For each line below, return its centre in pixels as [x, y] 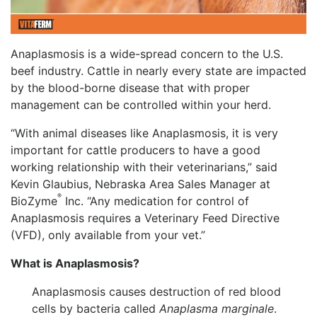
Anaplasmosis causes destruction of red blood [156, 292]
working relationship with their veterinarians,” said [144, 167]
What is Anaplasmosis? [75, 264]
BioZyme [34, 201]
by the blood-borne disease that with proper [130, 88]
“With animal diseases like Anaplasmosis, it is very [144, 133]
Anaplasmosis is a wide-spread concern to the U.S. [147, 54]
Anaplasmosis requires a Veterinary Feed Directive [145, 218]
